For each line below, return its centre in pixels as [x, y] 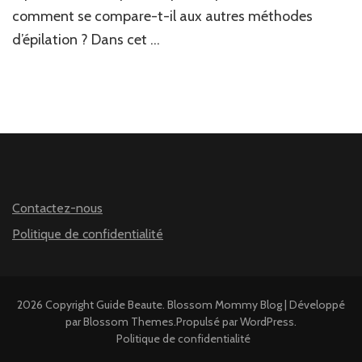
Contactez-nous [57, 208]
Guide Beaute [129, 304]
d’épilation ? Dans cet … [86, 39]
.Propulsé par [207, 321]
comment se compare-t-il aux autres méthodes [162, 16]
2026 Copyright [57, 304]
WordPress [267, 321]
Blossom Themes [128, 321]
